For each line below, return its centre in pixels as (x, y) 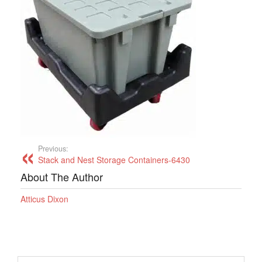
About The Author (62, 177)
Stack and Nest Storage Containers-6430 (114, 160)
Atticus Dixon (44, 199)
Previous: (53, 149)
